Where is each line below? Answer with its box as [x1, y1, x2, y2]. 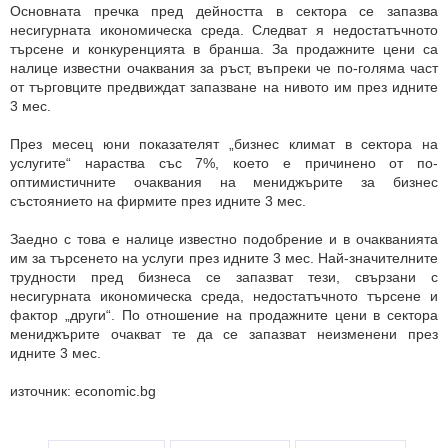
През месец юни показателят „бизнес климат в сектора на [10, 136, 438, 152]
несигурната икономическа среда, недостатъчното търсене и [10, 288, 438, 304]
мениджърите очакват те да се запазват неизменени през [10, 326, 438, 342]
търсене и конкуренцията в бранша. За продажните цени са [10, 41, 438, 57]
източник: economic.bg [10, 383, 156, 399]
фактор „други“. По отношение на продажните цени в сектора [10, 307, 438, 323]
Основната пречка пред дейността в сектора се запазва [10, 3, 438, 19]
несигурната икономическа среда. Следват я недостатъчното [10, 22, 438, 38]
